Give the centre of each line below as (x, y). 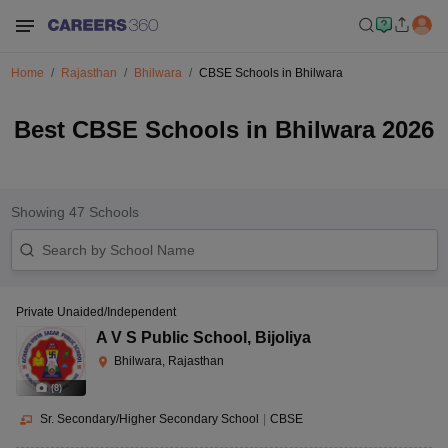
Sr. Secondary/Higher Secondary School (149, 419)
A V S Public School (171, 337)
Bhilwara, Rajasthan (169, 361)
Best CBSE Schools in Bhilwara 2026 (224, 129)
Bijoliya (283, 337)
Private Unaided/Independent (96, 312)
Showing (39, 212)
